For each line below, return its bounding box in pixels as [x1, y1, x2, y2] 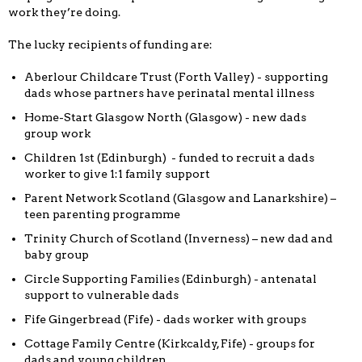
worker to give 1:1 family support [24, 167, 210, 181]
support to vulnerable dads [24, 288, 179, 302]
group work [24, 127, 90, 141]
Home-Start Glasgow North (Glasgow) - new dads [24, 111, 306, 124]
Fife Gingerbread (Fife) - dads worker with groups [24, 313, 306, 326]
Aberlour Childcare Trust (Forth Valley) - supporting [24, 70, 328, 84]
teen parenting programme [24, 208, 180, 221]
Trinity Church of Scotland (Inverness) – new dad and [24, 232, 333, 246]
